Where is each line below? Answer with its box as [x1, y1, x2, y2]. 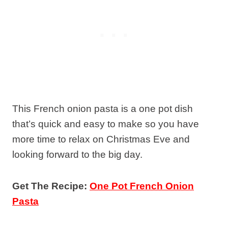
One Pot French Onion [90, 180, 194, 191]
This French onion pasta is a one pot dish [12, 103, 193, 114]
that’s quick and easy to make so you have [12, 118, 199, 129]
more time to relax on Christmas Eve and [12, 133, 190, 145]
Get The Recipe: [12, 180, 90, 191]
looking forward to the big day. [12, 149, 142, 160]
